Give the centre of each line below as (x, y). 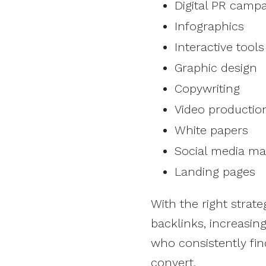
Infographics (209, 26)
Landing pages (215, 171)
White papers (211, 130)
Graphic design (216, 67)
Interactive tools (219, 47)
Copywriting (207, 88)
